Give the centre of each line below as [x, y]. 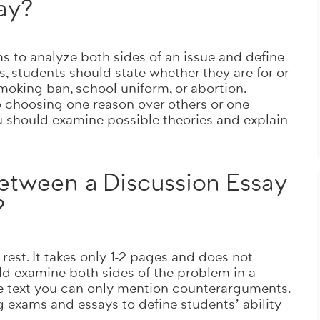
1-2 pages [137, 257]
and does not [210, 257]
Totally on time [160, 11]
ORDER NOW [160, 57]
